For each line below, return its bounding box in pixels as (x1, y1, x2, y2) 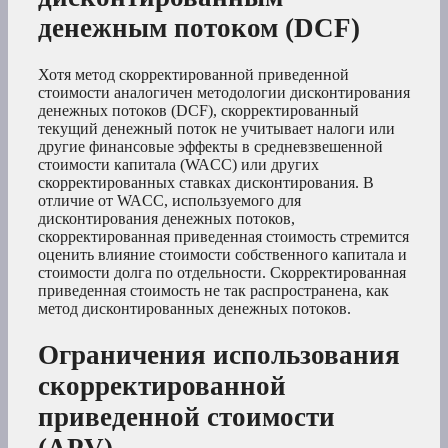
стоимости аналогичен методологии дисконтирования (38, 84, 410, 102)
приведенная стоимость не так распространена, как (38, 282, 389, 300)
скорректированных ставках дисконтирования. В (38, 174, 374, 192)
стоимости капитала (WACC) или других (38, 156, 319, 174)
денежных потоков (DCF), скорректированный (38, 102, 359, 120)
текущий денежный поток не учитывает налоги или (38, 120, 395, 138)
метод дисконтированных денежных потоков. (38, 300, 351, 318)
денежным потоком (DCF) (38, 12, 360, 43)
